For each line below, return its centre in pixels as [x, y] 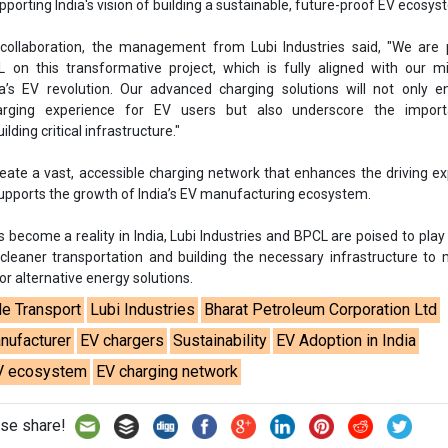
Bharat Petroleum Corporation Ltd [321, 309]
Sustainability [220, 340]
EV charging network [167, 371]
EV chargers [122, 340]
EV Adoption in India [346, 340]
